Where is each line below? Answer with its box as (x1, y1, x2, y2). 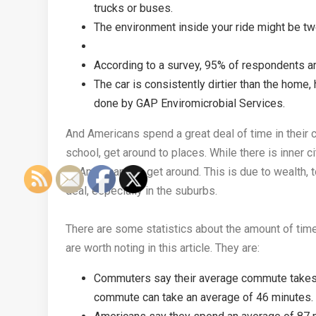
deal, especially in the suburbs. (66, 184, 217, 198)
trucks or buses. (94, 1, 173, 16)
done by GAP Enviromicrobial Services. (94, 97, 285, 111)
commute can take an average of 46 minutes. (94, 291, 313, 305)
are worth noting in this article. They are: (66, 241, 260, 255)
